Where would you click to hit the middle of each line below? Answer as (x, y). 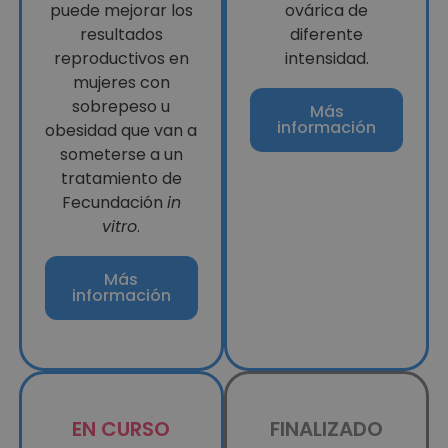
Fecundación (114, 202)
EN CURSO (121, 429)
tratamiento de (121, 178)
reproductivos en (121, 58)
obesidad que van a (121, 130)
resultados (121, 34)
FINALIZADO (327, 429)
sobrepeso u (121, 106)
